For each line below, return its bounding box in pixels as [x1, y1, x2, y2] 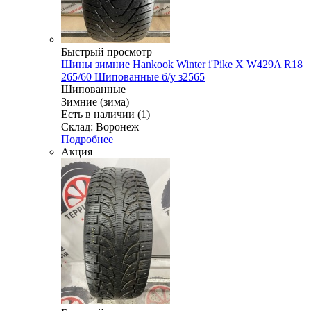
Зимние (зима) [61, 95, 129, 108]
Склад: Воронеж [61, 120, 139, 133]
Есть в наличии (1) [61, 108, 150, 120]
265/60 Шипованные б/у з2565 [61, 70, 205, 83]
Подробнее [61, 133, 113, 145]
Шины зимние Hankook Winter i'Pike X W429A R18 [61, 58, 303, 70]
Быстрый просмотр [61, 45, 152, 58]
